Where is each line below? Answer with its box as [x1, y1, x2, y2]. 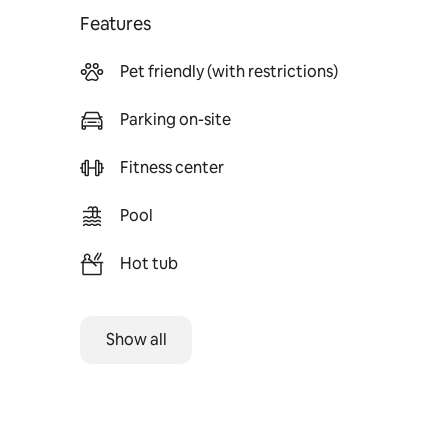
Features [80, 12, 151, 35]
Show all [105, 329, 167, 350]
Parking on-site [120, 109, 231, 130]
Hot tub [120, 253, 178, 274]
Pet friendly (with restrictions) [120, 61, 338, 82]
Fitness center [120, 157, 224, 178]
